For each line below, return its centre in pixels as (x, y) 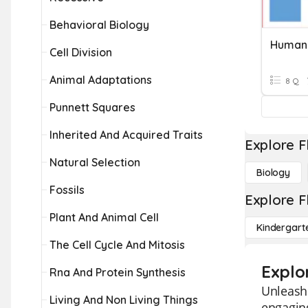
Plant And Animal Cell (104, 217)
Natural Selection (95, 162)
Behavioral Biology (99, 25)
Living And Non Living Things (124, 300)
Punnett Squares (92, 107)
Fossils (67, 190)
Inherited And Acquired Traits (126, 135)
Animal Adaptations (101, 80)
